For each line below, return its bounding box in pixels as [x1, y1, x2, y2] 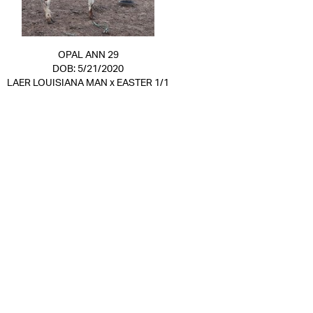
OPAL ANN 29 [57, 50, 119, 60]
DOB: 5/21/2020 [52, 64, 124, 74]
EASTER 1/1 [117, 78, 169, 88]
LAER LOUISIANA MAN [7, 78, 108, 88]
